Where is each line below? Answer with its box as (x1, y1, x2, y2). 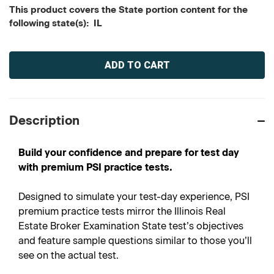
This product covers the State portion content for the (9, 4, 248, 15)
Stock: (9, 58, 33, 71)
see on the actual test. (18, 250, 119, 261)
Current (9, 45, 39, 58)
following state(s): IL (9, 18, 102, 29)
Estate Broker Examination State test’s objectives (18, 220, 243, 232)
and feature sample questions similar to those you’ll (18, 235, 252, 246)
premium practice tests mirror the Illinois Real (18, 206, 226, 217)
